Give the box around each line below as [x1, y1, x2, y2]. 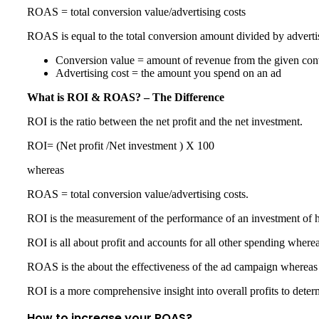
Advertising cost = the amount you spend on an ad [56, 67, 281, 80]
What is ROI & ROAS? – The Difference [27, 91, 224, 104]
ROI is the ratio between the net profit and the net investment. [27, 115, 305, 128]
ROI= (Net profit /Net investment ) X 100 [27, 140, 217, 152]
